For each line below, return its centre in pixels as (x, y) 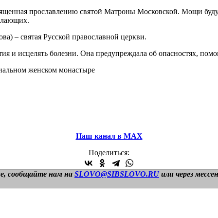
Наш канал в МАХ (109, 136)
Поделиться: (109, 152)
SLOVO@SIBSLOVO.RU (117, 174)
